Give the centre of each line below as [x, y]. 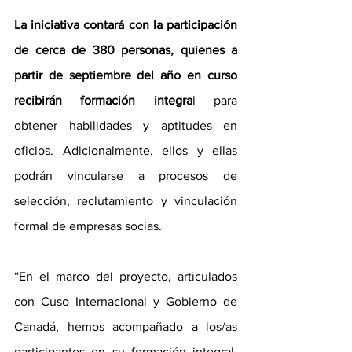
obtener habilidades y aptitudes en [126, 126]
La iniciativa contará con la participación [126, 25]
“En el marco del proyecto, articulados [126, 277]
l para [215, 101]
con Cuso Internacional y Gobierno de [126, 302]
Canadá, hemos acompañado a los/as [126, 327]
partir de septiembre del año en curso [126, 75]
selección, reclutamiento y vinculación [126, 201]
